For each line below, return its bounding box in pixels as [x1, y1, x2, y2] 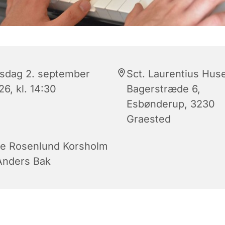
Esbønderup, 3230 [127, 98, 215, 110]
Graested [127, 113, 171, 126]
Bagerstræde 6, [127, 83, 200, 95]
